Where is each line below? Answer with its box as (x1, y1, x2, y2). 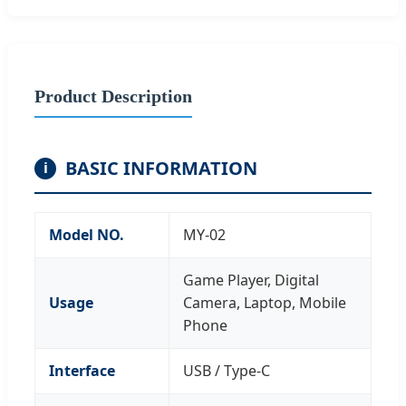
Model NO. (49, 224, 124, 245)
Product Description (34, 85, 192, 106)
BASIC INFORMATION (65, 155, 257, 180)
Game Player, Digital (183, 269, 319, 290)
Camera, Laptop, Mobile (183, 292, 346, 313)
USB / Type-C (183, 360, 270, 381)
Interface (49, 360, 115, 381)
